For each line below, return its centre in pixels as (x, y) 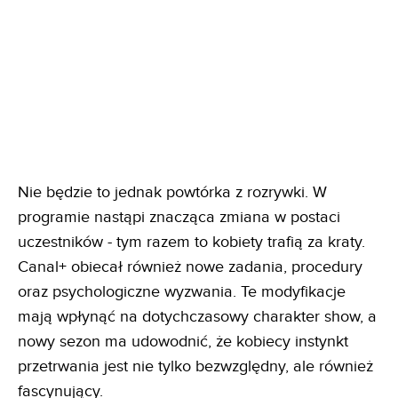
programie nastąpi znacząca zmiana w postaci (179, 218)
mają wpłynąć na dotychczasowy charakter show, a (197, 317)
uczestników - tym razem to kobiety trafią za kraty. (191, 243)
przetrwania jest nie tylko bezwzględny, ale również (195, 367)
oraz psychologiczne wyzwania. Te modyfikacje (182, 292)
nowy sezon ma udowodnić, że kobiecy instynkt (183, 342)
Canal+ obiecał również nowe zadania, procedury (190, 267)
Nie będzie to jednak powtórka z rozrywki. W (172, 193)
